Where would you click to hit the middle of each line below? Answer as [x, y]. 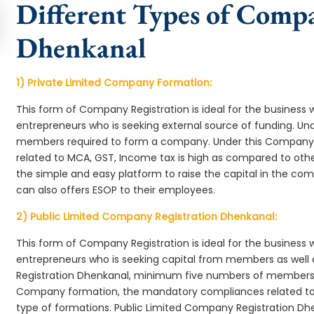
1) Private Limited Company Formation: [114, 83]
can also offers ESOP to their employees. [116, 190]
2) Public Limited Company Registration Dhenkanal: [147, 217]
